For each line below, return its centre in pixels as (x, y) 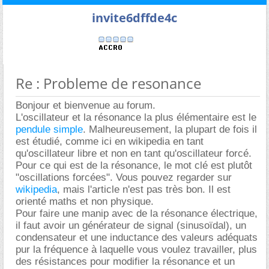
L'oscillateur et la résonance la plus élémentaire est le (136, 117)
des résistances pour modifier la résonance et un (125, 261)
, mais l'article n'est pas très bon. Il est (144, 189)
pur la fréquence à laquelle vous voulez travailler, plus (136, 249)
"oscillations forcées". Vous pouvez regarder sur (124, 177)
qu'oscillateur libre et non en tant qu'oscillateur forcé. (134, 153)
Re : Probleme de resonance (108, 83)
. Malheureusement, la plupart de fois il (170, 129)
